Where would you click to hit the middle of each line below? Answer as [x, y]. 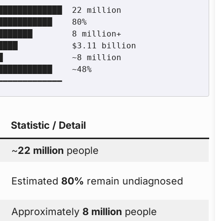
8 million [102, 211]
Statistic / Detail [48, 125]
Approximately [47, 211]
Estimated [37, 181]
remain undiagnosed [134, 181]
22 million [41, 150]
